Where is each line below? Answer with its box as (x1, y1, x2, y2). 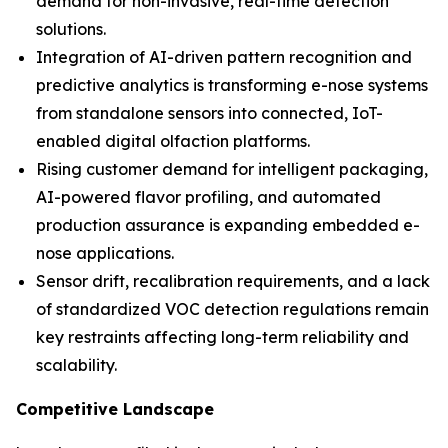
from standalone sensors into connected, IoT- (36, 103, 383, 123)
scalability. (36, 355, 117, 375)
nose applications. (36, 243, 174, 263)
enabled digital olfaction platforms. (36, 131, 310, 151)
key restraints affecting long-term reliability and (36, 327, 409, 347)
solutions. (36, 19, 106, 39)
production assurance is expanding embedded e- (36, 215, 420, 235)
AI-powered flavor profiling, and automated (36, 187, 381, 207)
